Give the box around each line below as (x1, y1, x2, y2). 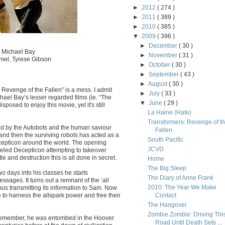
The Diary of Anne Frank (147, 174, 213, 181)
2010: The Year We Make (147, 184, 216, 191)
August (148, 80, 169, 87)
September (149, 71, 181, 78)
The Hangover (147, 201, 187, 208)
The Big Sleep (147, 165, 186, 172)
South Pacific (147, 136, 183, 143)
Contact (155, 192, 176, 199)
